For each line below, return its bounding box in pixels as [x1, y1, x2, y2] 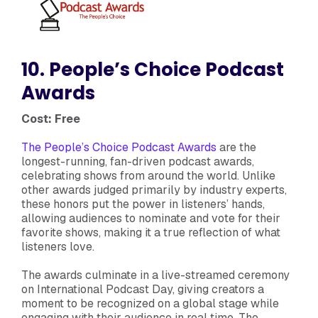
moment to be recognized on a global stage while [21, 295, 279, 311]
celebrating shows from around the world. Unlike [21, 168, 275, 183]
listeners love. [21, 238, 94, 254]
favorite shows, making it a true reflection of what [21, 224, 280, 240]
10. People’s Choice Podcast [21, 56, 284, 82]
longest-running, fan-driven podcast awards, [21, 153, 254, 169]
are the [216, 139, 256, 155]
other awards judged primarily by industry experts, [21, 182, 287, 197]
